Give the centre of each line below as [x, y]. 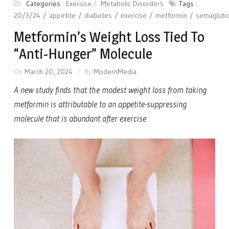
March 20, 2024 [49, 71]
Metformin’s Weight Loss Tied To [109, 37]
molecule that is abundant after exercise [80, 118]
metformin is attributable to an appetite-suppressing [100, 104]
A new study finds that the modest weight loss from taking [110, 89]
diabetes [98, 15]
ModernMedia [115, 71]
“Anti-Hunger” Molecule [83, 53]
